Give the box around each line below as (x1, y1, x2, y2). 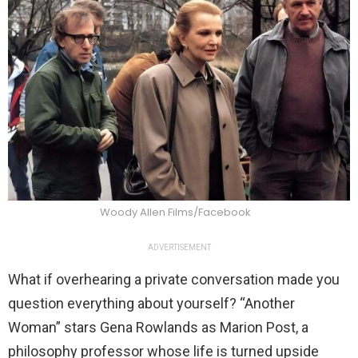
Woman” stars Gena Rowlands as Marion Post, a (8, 318, 308, 336)
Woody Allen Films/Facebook (99, 204, 251, 220)
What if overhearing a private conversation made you (8, 270, 340, 288)
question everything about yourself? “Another (8, 294, 295, 312)
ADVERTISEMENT (147, 242, 211, 252)
